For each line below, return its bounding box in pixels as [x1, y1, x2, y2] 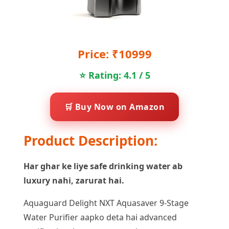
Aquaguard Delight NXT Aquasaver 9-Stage [24, 197, 189, 209]
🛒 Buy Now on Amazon [64, 101, 165, 112]
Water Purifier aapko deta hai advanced [24, 212, 177, 223]
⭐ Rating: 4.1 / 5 [79, 69, 150, 81]
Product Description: [24, 131, 157, 150]
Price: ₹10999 [77, 46, 152, 61]
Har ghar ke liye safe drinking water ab [24, 161, 182, 172]
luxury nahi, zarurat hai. [24, 175, 124, 186]
